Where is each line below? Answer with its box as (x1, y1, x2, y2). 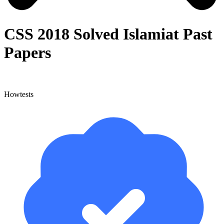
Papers (4, 43, 51, 62)
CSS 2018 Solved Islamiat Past (4, 25, 212, 43)
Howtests (4, 89, 33, 98)
